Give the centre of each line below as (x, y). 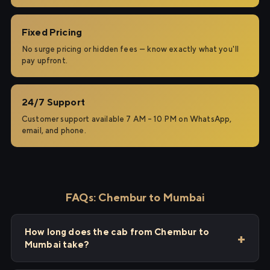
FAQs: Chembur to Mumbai (135, 197)
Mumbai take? (57, 244)
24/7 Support (53, 102)
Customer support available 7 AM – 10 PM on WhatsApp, (127, 119)
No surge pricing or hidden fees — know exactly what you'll (130, 49)
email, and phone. (54, 130)
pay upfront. (45, 61)
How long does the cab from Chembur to (117, 232)
